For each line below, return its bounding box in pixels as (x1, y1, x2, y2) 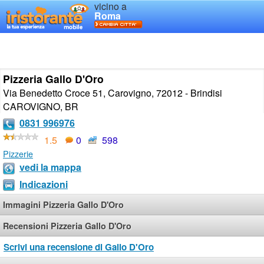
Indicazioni (19, 177, 68, 191)
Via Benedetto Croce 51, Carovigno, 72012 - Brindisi (3, 86, 222, 100)
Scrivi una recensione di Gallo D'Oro (4, 240, 154, 254)
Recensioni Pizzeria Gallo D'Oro (3, 220, 131, 232)
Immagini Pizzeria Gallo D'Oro (3, 199, 124, 211)
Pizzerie (3, 147, 33, 160)
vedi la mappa (19, 160, 81, 174)
